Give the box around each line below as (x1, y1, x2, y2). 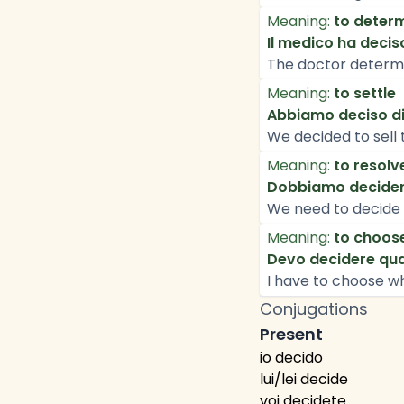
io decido (260, 347, 323, 368)
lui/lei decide (260, 369, 348, 390)
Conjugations (260, 298, 368, 320)
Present (260, 323, 323, 345)
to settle (334, 83, 396, 104)
